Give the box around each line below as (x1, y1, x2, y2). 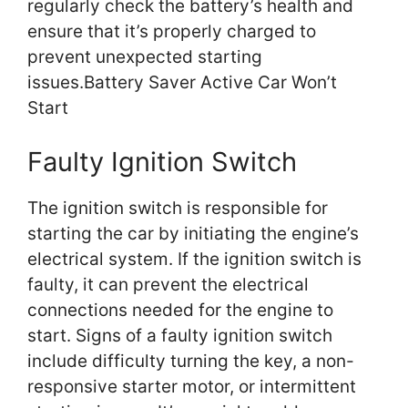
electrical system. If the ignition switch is (27, 249, 362, 270)
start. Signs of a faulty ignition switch (27, 325, 332, 347)
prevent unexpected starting (27, 46, 262, 67)
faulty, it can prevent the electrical (27, 274, 309, 296)
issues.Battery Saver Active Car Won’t (27, 71, 337, 93)
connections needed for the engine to (27, 300, 333, 321)
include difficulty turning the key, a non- (27, 351, 354, 372)
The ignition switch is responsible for (27, 198, 328, 219)
